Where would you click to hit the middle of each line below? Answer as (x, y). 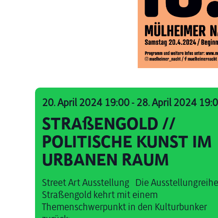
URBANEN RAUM (106, 160)
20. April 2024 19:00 (86, 103)
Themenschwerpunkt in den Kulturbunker (125, 207)
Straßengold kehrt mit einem (100, 195)
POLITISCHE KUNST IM (127, 142)
